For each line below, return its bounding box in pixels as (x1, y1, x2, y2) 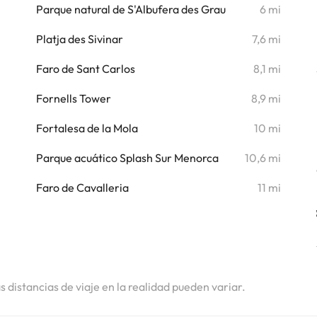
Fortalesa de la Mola (35, 121, 138, 135)
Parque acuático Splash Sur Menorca (35, 151, 219, 165)
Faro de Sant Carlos (35, 62, 135, 76)
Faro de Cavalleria (35, 180, 129, 195)
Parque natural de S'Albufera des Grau (35, 2, 226, 16)
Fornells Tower (35, 91, 111, 105)
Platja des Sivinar (35, 32, 123, 46)
